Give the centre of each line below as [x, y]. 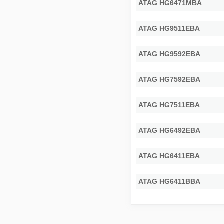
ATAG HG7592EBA [170, 79]
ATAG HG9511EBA [169, 28]
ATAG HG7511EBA [169, 105]
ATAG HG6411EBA [169, 156]
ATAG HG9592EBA [170, 54]
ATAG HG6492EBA [170, 130]
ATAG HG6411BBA [170, 181]
